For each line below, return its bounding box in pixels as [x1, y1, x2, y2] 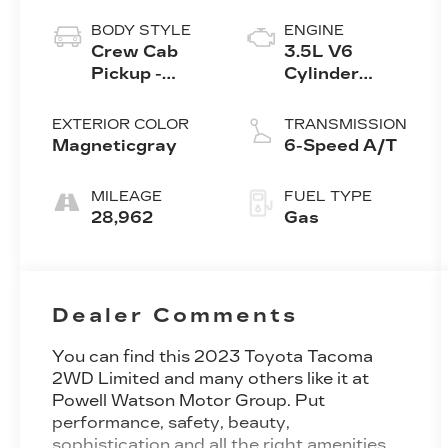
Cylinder [284, 64, 360, 84]
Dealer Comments [52, 302, 299, 327]
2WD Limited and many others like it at [52, 368, 370, 388]
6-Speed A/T [284, 136, 398, 156]
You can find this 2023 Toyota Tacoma [52, 346, 374, 366]
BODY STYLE [91, 22, 192, 40]
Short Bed [91, 86, 181, 106]
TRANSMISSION [284, 116, 408, 134]
